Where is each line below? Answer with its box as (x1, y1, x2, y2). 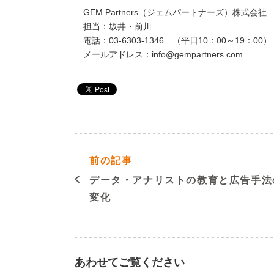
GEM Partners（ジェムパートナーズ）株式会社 (83, 7, 267, 17)
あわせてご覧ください (75, 256, 185, 268)
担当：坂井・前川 (83, 21, 152, 31)
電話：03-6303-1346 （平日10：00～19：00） (83, 35, 272, 45)
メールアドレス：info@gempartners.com (83, 50, 243, 59)
